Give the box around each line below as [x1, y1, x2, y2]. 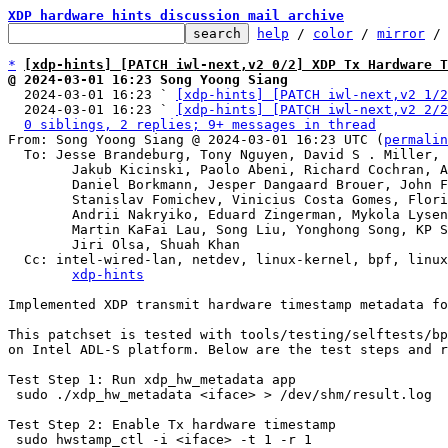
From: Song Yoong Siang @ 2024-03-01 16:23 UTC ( [8, 132, 384, 147]
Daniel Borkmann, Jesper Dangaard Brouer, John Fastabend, [8, 177, 72, 192]
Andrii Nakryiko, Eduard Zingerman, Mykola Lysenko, [8, 207, 72, 222]
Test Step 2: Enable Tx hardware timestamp [8, 417, 336, 432]
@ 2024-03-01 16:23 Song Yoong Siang [8, 72, 288, 87]
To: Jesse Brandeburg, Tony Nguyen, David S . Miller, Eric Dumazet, [8, 147, 24, 162]
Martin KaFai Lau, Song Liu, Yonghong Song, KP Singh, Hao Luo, [8, 222, 72, 237]
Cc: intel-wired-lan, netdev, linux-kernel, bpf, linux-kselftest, [8, 252, 24, 267]
